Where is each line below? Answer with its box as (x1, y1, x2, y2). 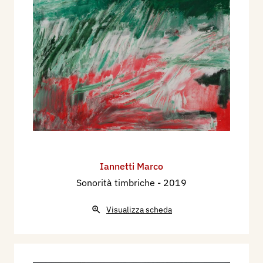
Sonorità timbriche (76, 177, 157, 189)
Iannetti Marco (100, 160, 163, 173)
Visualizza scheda (106, 204, 172, 215)
